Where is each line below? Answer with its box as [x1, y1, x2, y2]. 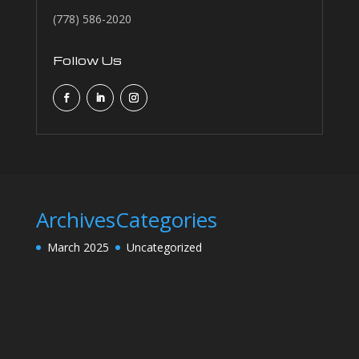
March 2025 [46, 239, 109, 255]
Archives [35, 204, 115, 234]
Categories [115, 204, 217, 234]
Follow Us [52, 51, 122, 68]
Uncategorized [126, 239, 202, 255]
